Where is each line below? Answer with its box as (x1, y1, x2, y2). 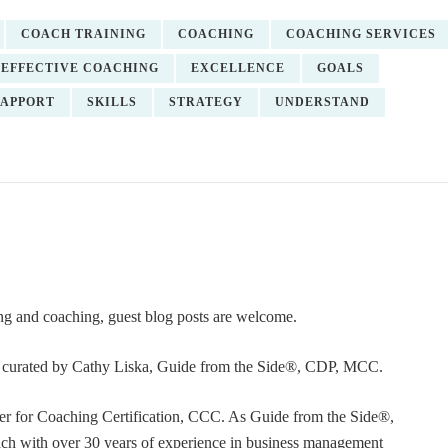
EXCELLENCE (191, 61, 285, 75)
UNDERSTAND (275, 95, 370, 109)
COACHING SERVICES (286, 27, 436, 41)
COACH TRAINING (21, 27, 146, 41)
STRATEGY (169, 95, 243, 109)
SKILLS (87, 95, 137, 109)
